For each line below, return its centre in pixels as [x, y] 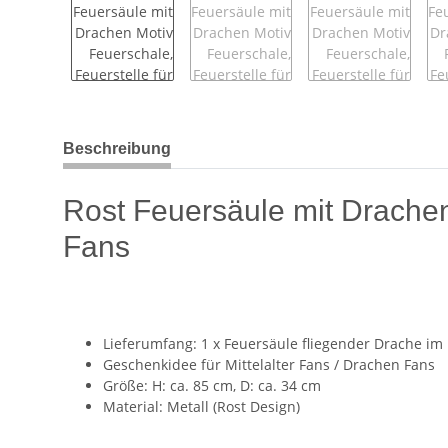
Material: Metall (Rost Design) [201, 406]
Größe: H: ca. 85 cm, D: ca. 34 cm [214, 385]
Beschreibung [117, 148]
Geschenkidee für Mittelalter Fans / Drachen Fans [269, 364]
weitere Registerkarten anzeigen [170, 138]
